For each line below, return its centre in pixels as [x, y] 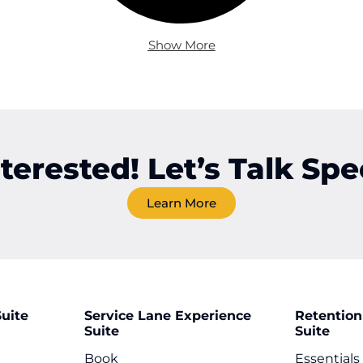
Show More [181, 45]
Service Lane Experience [167, 316]
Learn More [181, 203]
